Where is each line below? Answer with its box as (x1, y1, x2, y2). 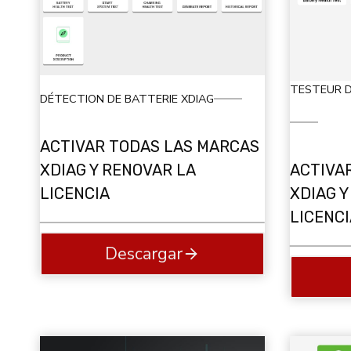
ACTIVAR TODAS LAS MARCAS (40, 137, 259, 157)
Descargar (104, 241, 183, 266)
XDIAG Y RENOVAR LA (40, 161, 195, 180)
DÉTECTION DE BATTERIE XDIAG (40, 90, 214, 107)
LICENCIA (40, 184, 110, 204)
